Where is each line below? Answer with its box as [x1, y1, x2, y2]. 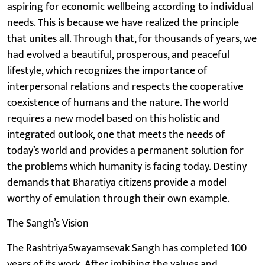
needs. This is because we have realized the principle [7, 14, 239, 32]
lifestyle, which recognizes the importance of [7, 62, 207, 80]
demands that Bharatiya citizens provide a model [7, 173, 227, 192]
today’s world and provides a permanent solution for [7, 141, 244, 160]
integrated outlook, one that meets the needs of [7, 125, 225, 144]
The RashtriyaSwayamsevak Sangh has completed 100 [7, 239, 247, 257]
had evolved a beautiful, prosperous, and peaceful [7, 46, 230, 64]
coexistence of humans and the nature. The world [7, 93, 229, 112]
